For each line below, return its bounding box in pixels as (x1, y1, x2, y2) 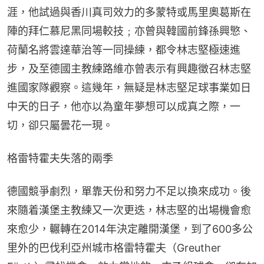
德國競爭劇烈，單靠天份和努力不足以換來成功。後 (7, 184, 251, 197)
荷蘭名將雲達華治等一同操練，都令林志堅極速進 (7, 43, 240, 56)
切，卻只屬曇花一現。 (7, 118, 113, 131)
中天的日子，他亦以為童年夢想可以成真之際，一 (7, 100, 240, 113)
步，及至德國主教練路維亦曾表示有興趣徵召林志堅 (7, 62, 251, 75)
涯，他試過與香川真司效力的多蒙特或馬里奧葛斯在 (7, 5, 251, 18)
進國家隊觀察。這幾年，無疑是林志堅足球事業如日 (7, 81, 251, 94)
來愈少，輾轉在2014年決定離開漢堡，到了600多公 (7, 222, 253, 235)
